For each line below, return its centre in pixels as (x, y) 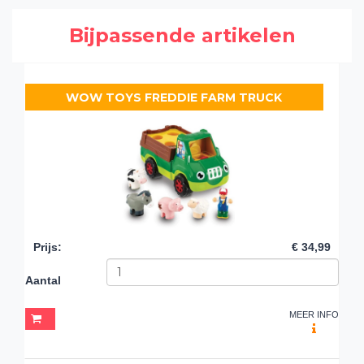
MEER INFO (314, 314)
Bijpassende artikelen (182, 35)
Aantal (43, 280)
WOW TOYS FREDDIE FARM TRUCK (174, 97)
